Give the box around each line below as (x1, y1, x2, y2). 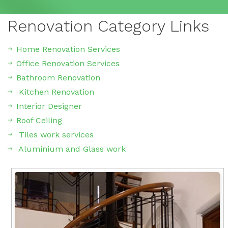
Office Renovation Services (16, 59, 120, 69)
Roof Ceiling (16, 116, 62, 126)
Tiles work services (16, 130, 94, 140)
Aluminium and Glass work (16, 144, 126, 154)
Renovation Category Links (8, 16, 209, 36)
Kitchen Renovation (16, 87, 94, 97)
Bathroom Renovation (16, 73, 100, 83)
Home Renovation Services (16, 44, 120, 54)
